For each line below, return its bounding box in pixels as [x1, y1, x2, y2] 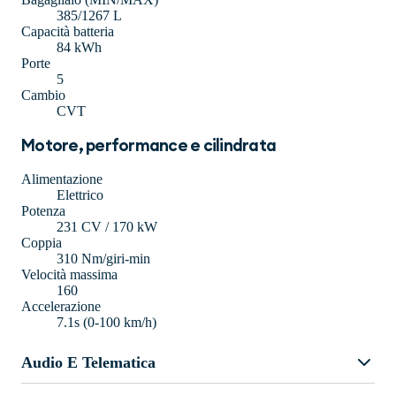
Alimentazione [21, 171, 103, 187]
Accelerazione [21, 299, 101, 315]
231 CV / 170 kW [57, 219, 157, 235]
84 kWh [57, 40, 102, 56]
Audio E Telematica [21, 353, 156, 371]
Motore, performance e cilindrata [21, 138, 277, 156]
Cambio [21, 88, 65, 103]
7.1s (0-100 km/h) [57, 315, 156, 331]
